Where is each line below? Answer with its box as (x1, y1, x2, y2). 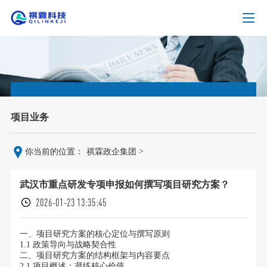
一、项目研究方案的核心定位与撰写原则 (19, 229, 170, 239)
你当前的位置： (24, 147, 83, 157)
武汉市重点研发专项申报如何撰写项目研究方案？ (19, 179, 229, 190)
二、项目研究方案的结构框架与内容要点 (19, 251, 170, 260)
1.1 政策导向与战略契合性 (19, 240, 116, 250)
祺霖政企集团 (86, 147, 136, 157)
